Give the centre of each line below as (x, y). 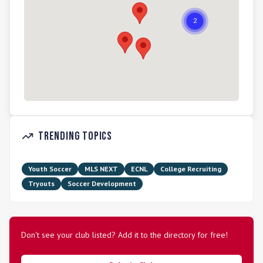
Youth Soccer (50, 169)
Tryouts (41, 183)
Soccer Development (102, 183)
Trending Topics (75, 136)
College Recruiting (191, 169)
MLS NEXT (101, 169)
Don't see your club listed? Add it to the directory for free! (124, 235)
